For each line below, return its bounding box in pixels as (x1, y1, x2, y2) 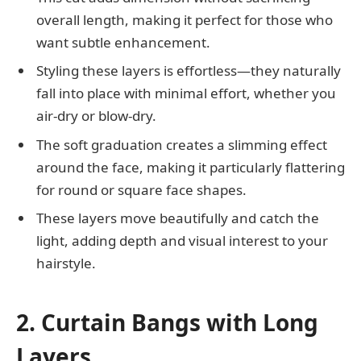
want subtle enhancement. (36, 33, 210, 52)
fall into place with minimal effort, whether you (36, 84, 336, 103)
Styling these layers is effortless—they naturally (36, 61, 341, 81)
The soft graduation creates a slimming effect (36, 135, 327, 154)
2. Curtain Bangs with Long (16, 307, 318, 338)
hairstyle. (36, 254, 96, 273)
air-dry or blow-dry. (36, 106, 156, 126)
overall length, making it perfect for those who (36, 10, 333, 29)
